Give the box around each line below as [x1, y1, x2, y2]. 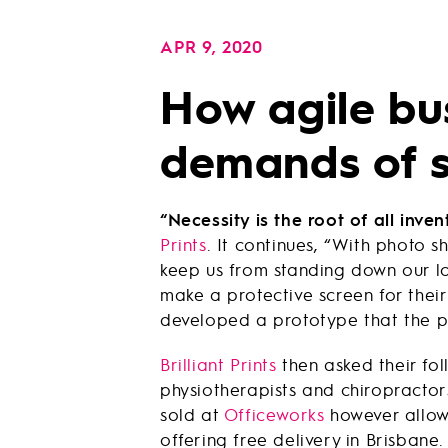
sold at [160, 403, 224, 425]
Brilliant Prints [160, 353, 277, 375]
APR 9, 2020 [160, 35, 263, 57]
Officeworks [223, 403, 325, 425]
